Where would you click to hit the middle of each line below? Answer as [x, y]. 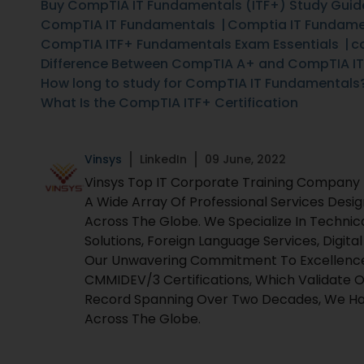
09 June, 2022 [245, 159]
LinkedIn [163, 159]
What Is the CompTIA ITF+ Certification [169, 103]
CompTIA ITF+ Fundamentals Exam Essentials [190, 44]
